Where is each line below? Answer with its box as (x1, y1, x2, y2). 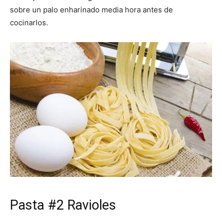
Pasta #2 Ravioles (10, 197, 116, 214)
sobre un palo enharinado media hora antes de (10, 5, 173, 15)
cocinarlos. (10, 18, 48, 28)
